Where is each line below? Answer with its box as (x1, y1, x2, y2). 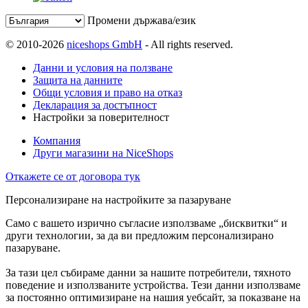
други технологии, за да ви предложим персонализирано (5, 229, 274, 241)
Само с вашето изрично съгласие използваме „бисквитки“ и (5, 217, 287, 229)
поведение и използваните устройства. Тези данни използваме (5, 278, 300, 291)
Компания (33, 134, 80, 146)
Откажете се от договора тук (5, 170, 140, 182)
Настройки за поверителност (33, 111, 169, 123)
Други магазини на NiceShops (33, 146, 173, 159)
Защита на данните (33, 74, 122, 86)
